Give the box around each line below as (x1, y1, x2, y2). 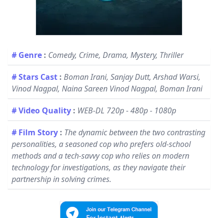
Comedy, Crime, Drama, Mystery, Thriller (48, 50, 183, 60)
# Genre (12, 50, 42, 60)
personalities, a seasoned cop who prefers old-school (12, 139, 191, 149)
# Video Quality (12, 105, 71, 116)
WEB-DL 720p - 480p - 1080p (77, 105, 176, 116)
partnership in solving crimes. (12, 174, 111, 184)
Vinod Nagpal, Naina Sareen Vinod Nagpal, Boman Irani (12, 83, 202, 94)
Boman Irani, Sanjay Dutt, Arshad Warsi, (64, 72, 200, 82)
